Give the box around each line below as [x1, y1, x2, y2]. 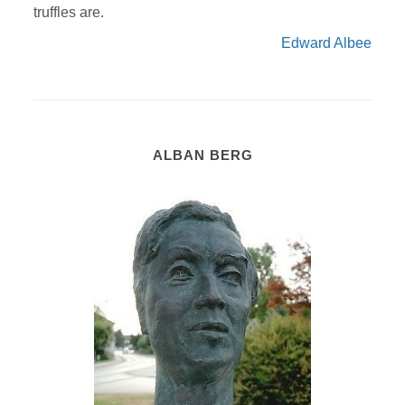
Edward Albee [280, 34, 372, 51]
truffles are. [33, 4, 105, 20]
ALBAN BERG [152, 146, 253, 163]
